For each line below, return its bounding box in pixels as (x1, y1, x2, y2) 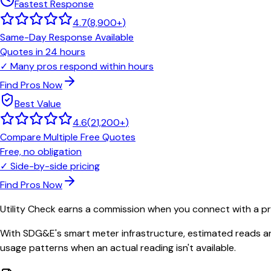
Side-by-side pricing (10, 160, 100, 173)
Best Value (15, 97, 61, 111)
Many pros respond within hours (10, 60, 154, 73)
